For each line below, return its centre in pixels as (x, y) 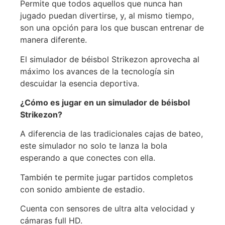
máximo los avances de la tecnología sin (97, 71)
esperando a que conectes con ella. (88, 158)
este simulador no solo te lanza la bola (94, 146)
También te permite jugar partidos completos (106, 177)
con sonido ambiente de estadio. (82, 189)
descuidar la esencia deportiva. (80, 83)
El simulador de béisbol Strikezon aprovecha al (110, 59)
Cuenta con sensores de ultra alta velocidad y (107, 209)
